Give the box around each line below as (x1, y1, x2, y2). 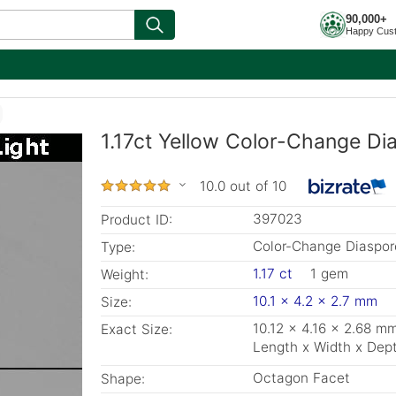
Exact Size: (101, 321, 172, 338)
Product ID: (101, 211, 172, 228)
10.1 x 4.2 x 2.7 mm (253, 293, 377, 309)
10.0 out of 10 (200, 178, 286, 194)
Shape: (101, 370, 145, 387)
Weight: (101, 266, 148, 283)
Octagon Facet (253, 369, 350, 386)
